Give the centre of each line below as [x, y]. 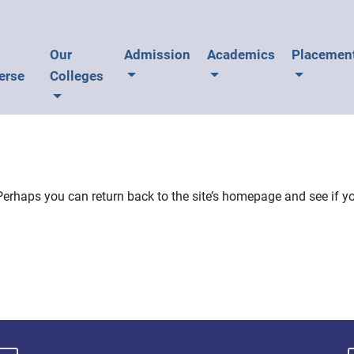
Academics [241, 55]
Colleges [77, 76]
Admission [157, 55]
